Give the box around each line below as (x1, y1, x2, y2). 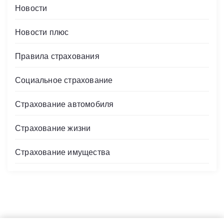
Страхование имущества (15, 146, 110, 158)
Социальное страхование (15, 74, 113, 86)
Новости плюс (15, 26, 69, 38)
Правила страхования (15, 50, 99, 62)
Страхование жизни (15, 122, 91, 134)
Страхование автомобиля (15, 98, 114, 110)
